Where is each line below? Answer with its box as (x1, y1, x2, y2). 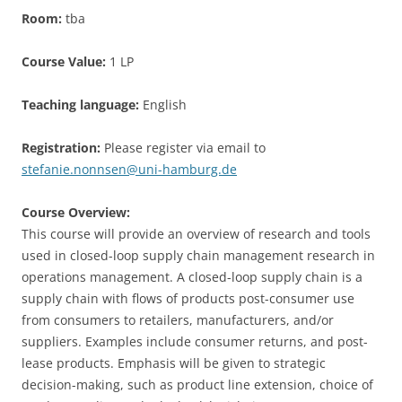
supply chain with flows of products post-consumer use (22, 290, 354, 307)
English (139, 96, 187, 113)
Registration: (22, 139, 100, 156)
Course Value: (22, 53, 106, 70)
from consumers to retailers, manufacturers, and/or (22, 311, 334, 328)
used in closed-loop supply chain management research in (22, 247, 375, 264)
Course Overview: (22, 204, 130, 221)
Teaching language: (22, 96, 139, 113)
